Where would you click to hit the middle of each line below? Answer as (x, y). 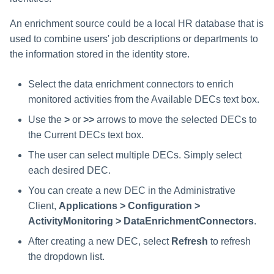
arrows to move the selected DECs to (176, 119)
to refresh (229, 241)
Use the (46, 119)
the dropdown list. (66, 256)
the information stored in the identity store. (100, 54)
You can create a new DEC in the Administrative (132, 190)
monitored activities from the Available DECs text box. (144, 99)
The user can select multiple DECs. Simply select (135, 155)
